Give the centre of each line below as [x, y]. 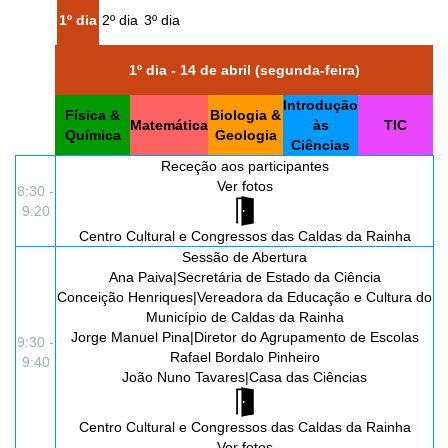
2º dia [120, 20]
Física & [92, 115]
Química [92, 135]
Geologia [245, 135]
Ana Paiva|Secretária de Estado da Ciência [244, 277]
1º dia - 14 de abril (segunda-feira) [244, 70]
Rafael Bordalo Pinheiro [244, 357]
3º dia [162, 20]
